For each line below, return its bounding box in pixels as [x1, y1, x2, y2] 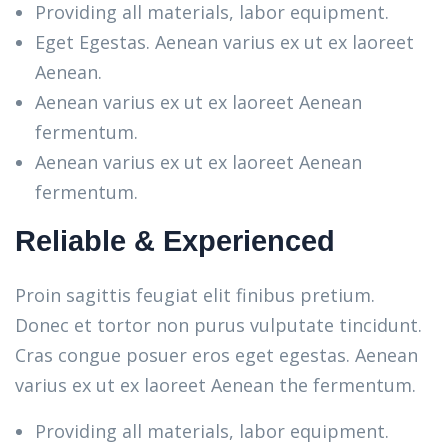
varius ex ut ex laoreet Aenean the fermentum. [15, 373, 416, 397]
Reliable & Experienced [15, 225, 335, 257]
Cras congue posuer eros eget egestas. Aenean [15, 343, 418, 367]
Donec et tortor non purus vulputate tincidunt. [15, 313, 422, 337]
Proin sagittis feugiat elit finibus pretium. [15, 283, 375, 307]
